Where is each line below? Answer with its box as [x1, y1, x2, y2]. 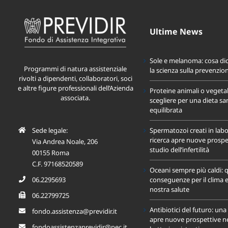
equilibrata [150, 105, 182, 115]
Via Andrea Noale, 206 [32, 136, 98, 146]
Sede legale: [32, 125, 68, 135]
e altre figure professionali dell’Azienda [17, 83, 133, 93]
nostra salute [150, 184, 189, 194]
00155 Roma [32, 148, 70, 157]
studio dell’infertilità [150, 145, 209, 154]
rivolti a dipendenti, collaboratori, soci [18, 73, 132, 83]
